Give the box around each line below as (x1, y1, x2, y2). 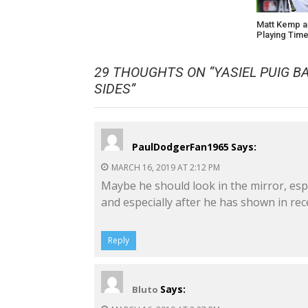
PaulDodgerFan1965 (132, 140, 229, 153)
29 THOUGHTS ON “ (94, 63, 214, 80)
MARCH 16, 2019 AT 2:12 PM (111, 161, 220, 173)
